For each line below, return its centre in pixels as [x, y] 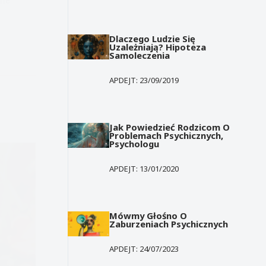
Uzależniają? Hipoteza [158, 47]
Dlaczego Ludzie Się [153, 38]
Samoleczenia [140, 55]
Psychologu [134, 143]
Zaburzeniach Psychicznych [169, 224]
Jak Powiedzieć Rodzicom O [170, 127]
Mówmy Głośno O [148, 215]
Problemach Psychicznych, [167, 135]
